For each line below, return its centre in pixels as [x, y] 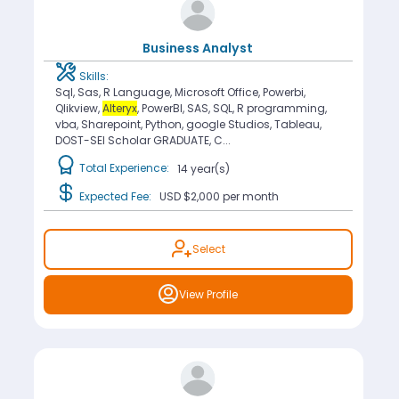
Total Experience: [126, 168]
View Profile [209, 295]
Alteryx [119, 108]
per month [250, 197]
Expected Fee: [115, 197]
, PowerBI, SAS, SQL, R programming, [232, 108]
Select [208, 249]
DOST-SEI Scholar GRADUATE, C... [142, 140]
